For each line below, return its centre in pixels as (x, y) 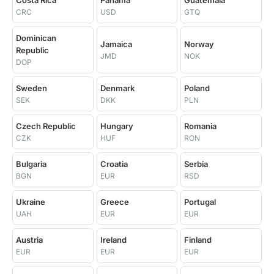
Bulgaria (31, 164)
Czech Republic (46, 126)
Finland (198, 240)
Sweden (31, 88)
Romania (201, 126)
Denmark (117, 88)
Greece (114, 202)
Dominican (36, 38)
